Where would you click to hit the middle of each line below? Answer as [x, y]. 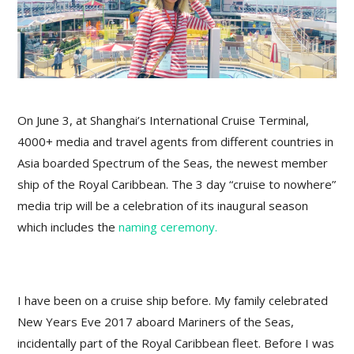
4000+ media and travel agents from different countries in [176, 141]
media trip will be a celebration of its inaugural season [163, 205]
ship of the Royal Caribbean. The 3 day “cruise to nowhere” [177, 184]
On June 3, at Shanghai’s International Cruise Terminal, [164, 120]
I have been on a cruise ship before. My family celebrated [173, 300]
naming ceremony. [168, 226]
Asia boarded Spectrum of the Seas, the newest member [173, 162]
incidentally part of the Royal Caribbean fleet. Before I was [176, 343]
